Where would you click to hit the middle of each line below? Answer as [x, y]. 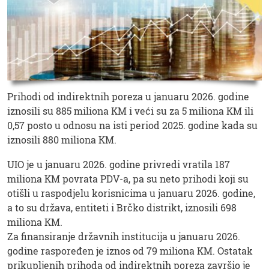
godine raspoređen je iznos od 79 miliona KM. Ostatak [130, 251]
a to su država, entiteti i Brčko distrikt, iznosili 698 [122, 208]
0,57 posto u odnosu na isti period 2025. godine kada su [132, 125]
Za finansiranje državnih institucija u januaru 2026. [124, 237]
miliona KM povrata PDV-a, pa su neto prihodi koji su [128, 179]
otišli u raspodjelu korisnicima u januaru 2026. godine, [131, 193]
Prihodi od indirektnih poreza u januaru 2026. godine [128, 97]
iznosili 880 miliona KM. [63, 140]
